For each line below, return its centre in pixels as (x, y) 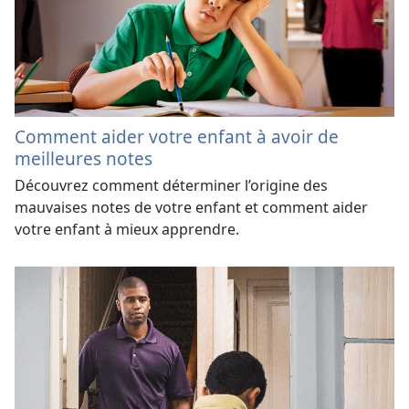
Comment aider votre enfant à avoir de (177, 137)
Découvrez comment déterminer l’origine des (171, 186)
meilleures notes (84, 159)
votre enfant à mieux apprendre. (127, 230)
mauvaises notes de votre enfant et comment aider (191, 208)
